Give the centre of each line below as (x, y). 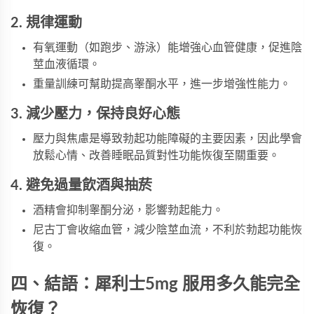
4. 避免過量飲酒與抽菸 (81, 186)
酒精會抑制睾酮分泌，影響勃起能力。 (128, 211)
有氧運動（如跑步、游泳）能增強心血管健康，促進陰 (168, 48)
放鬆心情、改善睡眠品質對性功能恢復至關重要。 (156, 156)
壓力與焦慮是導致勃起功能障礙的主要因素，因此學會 (168, 139)
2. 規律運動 (46, 23)
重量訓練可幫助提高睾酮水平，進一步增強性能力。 (162, 84)
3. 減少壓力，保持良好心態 (95, 115)
